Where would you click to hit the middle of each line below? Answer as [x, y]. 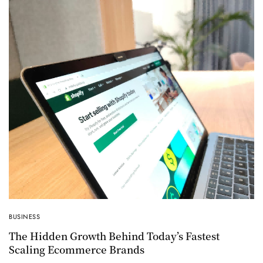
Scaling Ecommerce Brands [77, 249]
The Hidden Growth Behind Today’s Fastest [114, 236]
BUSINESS [25, 217]
